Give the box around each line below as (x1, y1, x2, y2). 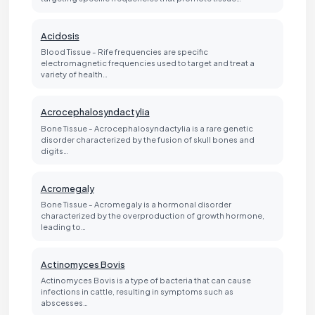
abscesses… (40, 297, 88, 308)
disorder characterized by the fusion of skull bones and (40, 134, 255, 144)
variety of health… (40, 69, 108, 79)
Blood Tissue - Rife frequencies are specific (40, 46, 208, 57)
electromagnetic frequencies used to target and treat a (40, 58, 255, 68)
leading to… (40, 221, 86, 231)
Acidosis (40, 30, 79, 42)
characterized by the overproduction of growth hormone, (40, 210, 264, 220)
